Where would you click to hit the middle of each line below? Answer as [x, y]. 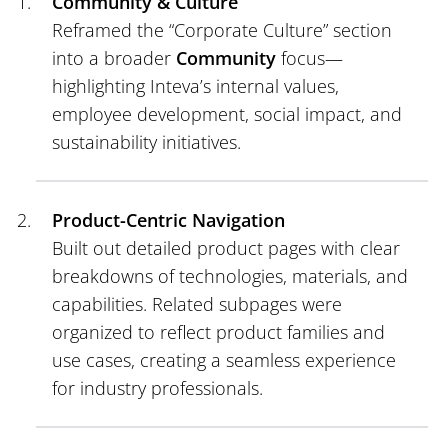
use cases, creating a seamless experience [224, 359]
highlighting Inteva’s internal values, [195, 85]
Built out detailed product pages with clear [226, 247]
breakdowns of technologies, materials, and [230, 275]
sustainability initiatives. [146, 141]
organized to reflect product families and [218, 331]
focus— [309, 57]
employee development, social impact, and [227, 113]
